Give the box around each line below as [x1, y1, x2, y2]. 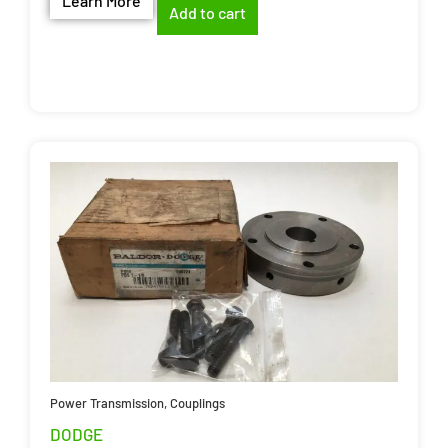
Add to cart [169, 3, 246, 23]
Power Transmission [50, 394, 164, 411]
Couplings [170, 394, 225, 411]
